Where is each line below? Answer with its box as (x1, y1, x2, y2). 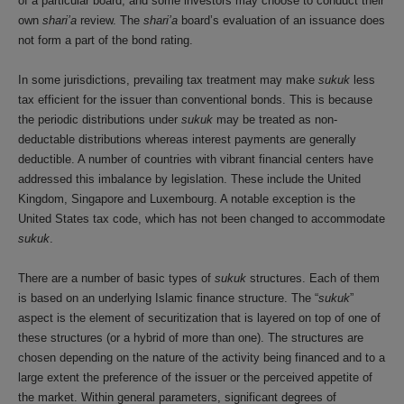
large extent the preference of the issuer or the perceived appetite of (18, 371, 372, 384)
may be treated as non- (213, 113, 337, 126)
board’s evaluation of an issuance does (178, 14, 385, 27)
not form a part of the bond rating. (18, 33, 193, 47)
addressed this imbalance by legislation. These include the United (18, 172, 361, 186)
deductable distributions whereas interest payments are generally (18, 133, 356, 146)
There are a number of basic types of (18, 271, 215, 285)
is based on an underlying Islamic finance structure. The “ (18, 291, 318, 305)
